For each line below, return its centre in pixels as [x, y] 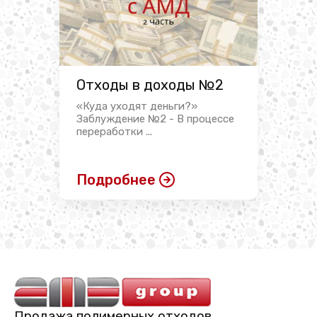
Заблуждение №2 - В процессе [155, 119]
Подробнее [116, 180]
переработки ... [114, 132]
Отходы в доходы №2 [150, 85]
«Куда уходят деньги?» [137, 106]
